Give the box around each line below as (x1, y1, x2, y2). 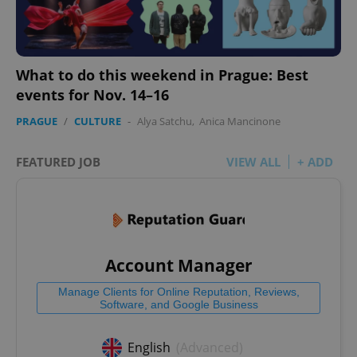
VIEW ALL (226, 153, 280, 170)
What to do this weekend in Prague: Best (16, 65, 308, 84)
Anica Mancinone (199, 113, 280, 128)
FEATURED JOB (16, 153, 100, 170)
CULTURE (74, 113, 121, 128)
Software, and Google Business (99, 297, 258, 311)
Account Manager (104, 253, 253, 277)
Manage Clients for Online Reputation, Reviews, (57, 284, 300, 298)
